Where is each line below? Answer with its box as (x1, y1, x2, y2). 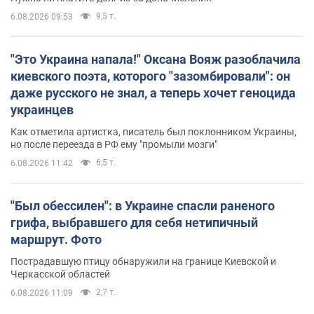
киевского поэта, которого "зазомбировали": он (11, 68, 290, 83)
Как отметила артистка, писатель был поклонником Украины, (11, 125, 296, 137)
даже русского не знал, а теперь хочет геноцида (11, 85, 296, 100)
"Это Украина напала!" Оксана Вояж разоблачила (11, 51, 301, 67)
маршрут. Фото (11, 231, 102, 247)
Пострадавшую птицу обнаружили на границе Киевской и (11, 255, 276, 267)
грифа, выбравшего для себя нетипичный (11, 214, 258, 230)
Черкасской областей (11, 268, 110, 280)
